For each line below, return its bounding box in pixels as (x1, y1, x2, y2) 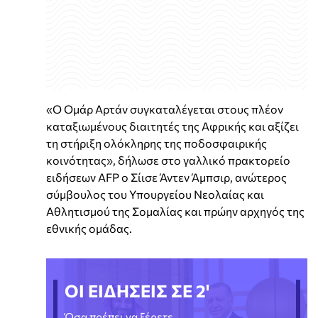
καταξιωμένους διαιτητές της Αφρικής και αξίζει (46, 119, 299, 133)
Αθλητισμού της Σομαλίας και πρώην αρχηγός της (46, 204, 305, 219)
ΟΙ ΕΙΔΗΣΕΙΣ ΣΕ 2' (65, 280, 209, 302)
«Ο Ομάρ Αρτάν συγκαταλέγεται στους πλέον (46, 102, 283, 116)
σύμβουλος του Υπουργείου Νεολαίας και (46, 187, 264, 202)
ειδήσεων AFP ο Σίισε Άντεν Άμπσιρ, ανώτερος (46, 170, 287, 185)
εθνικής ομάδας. (46, 221, 132, 236)
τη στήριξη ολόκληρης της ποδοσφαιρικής (46, 136, 267, 150)
